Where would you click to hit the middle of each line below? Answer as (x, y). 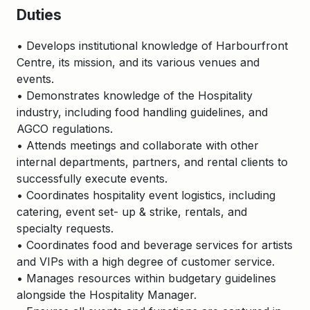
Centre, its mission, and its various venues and (138, 62)
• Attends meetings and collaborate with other (138, 145)
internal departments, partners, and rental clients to (152, 162)
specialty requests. (65, 228)
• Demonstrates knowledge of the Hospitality (135, 95)
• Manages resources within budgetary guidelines (146, 278)
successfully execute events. (92, 179)
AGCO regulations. (65, 129)
